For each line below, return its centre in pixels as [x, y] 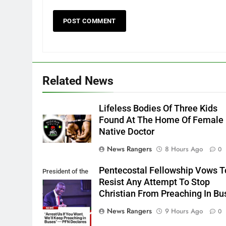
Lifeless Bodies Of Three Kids [158, 108]
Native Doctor [127, 131]
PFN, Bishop [60, 183]
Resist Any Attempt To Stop [155, 182]
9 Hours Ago [184, 211]
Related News [78, 80]
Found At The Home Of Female [161, 120]
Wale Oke [56, 195]
